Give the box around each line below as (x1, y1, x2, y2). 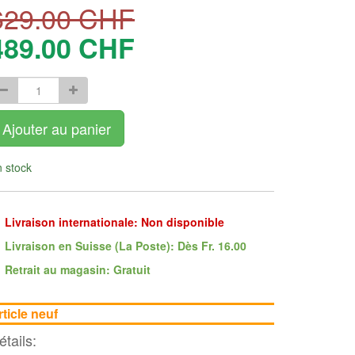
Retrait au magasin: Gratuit (5, 261, 151, 277)
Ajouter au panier (2, 118, 111, 139)
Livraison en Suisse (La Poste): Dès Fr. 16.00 (5, 238, 246, 254)
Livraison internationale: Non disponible (5, 214, 224, 230)
